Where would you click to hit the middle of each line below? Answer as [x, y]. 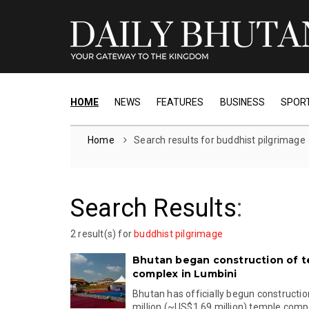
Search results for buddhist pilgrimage [220, 140]
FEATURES [180, 102]
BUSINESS [242, 102]
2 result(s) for [102, 234]
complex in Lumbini [185, 274]
